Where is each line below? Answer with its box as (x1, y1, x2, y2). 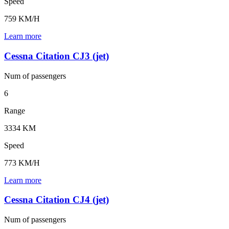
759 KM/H (4, 14, 40, 24)
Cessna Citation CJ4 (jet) (4, 194, 109, 205)
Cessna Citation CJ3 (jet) (4, 50, 109, 61)
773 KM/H (4, 158, 40, 167)
